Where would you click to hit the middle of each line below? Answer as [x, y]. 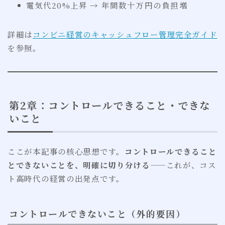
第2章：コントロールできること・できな [110, 105]
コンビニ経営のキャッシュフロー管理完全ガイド [125, 34]
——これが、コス [183, 165]
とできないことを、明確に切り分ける [79, 165]
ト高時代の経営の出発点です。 [66, 179]
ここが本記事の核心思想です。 [66, 151]
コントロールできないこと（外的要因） [97, 214]
